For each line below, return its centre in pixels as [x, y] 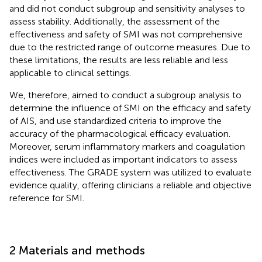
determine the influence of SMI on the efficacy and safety [130, 108]
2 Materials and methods [77, 250]
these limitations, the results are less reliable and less [119, 60]
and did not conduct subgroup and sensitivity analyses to [127, 8]
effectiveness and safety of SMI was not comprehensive [126, 34]
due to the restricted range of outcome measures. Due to [130, 47]
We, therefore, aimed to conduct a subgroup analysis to [125, 95]
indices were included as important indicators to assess [123, 159]
